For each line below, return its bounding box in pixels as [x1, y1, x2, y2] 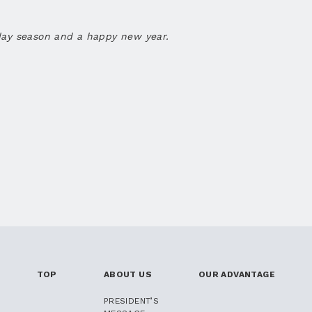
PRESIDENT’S [103, 295, 159, 306]
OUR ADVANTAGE [198, 269, 276, 279]
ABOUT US [103, 269, 152, 279]
